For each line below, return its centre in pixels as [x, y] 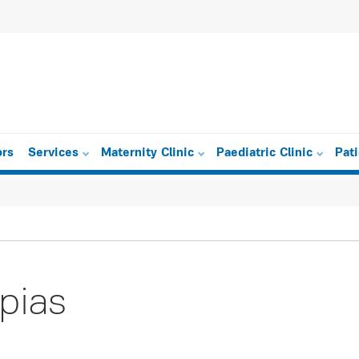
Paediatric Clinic [264, 153]
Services [53, 153]
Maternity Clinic [147, 153]
